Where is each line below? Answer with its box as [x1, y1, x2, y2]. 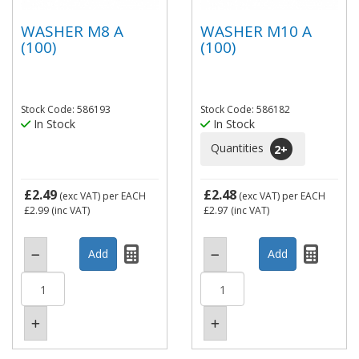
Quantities [211, 139, 267, 155]
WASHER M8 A [21, 20, 123, 42]
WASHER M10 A [200, 20, 312, 42]
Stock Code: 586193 [21, 103, 111, 116]
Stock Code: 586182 [200, 103, 290, 116]
